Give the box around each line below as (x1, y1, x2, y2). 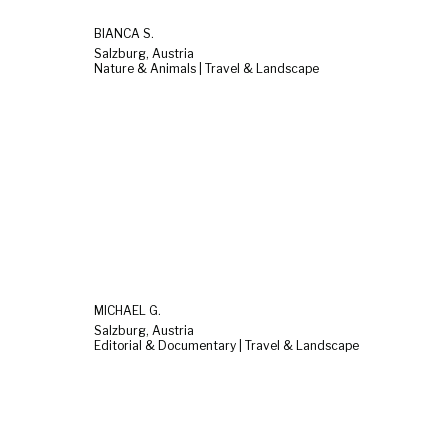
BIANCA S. (94, 25, 154, 41)
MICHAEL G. (94, 303, 161, 319)
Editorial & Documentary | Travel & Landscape (94, 338, 359, 354)
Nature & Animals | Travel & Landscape (94, 60, 319, 76)
